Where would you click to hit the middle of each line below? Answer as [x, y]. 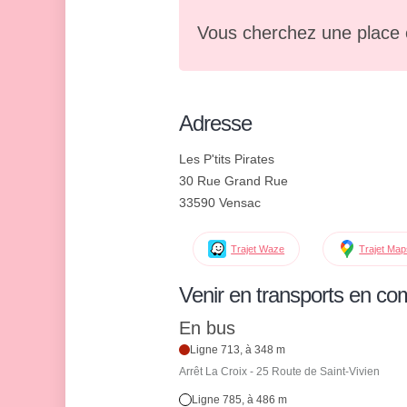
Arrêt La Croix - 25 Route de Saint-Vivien [279, 372]
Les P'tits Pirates [227, 159]
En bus [207, 328]
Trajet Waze [258, 249]
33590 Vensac [220, 203]
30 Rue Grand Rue [233, 181]
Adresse [215, 123]
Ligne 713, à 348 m [238, 350]
